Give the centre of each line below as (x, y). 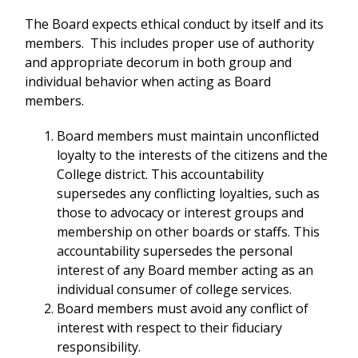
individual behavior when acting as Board (148, 82)
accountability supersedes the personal (175, 251)
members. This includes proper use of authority (169, 44)
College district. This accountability (160, 175)
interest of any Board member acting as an (185, 270)
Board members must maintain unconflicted (188, 136)
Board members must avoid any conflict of (183, 309)
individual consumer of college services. (174, 290)
